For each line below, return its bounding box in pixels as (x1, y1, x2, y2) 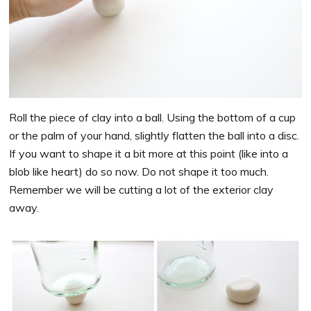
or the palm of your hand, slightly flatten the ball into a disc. (9, 128, 300, 142)
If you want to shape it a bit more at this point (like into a (9, 146, 289, 160)
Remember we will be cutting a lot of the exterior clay (9, 182, 274, 196)
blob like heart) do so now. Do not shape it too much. (9, 164, 269, 178)
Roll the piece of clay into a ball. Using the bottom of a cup (9, 110, 296, 124)
